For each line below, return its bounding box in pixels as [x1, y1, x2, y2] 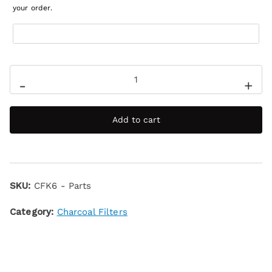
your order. [13, 3, 52, 12]
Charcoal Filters [56, 206, 127, 218]
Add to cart [112, 115, 160, 125]
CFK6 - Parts [33, 180, 92, 192]
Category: [10, 206, 57, 218]
